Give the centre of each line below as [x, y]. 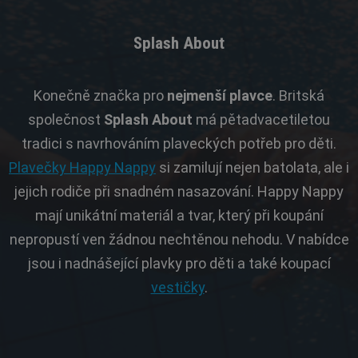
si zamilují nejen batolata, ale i [253, 167]
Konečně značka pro [100, 95]
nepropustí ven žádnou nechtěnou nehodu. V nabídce [179, 239]
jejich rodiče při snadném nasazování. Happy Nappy [179, 191]
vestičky [177, 287]
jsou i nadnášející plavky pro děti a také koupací [179, 263]
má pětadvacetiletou [261, 119]
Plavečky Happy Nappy [82, 167]
